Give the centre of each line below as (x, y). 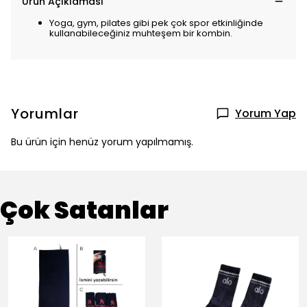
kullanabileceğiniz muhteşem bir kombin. (141, 33)
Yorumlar (45, 114)
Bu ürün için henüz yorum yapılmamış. (102, 142)
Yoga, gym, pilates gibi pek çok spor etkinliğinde (156, 23)
